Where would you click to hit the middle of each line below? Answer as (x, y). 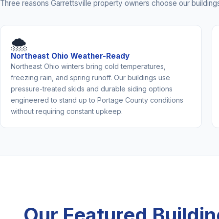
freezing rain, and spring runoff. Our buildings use (90, 77)
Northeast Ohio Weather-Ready (70, 56)
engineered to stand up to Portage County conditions (97, 100)
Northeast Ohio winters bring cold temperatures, (88, 66)
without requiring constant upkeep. (66, 111)
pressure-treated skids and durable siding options (91, 88)
